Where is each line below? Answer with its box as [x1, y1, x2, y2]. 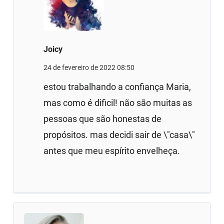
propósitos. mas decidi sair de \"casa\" [43, 129, 195, 140]
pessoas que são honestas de [43, 113, 162, 124]
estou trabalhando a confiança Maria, [43, 81, 191, 92]
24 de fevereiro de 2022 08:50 [43, 63, 135, 71]
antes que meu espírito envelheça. [43, 145, 180, 156]
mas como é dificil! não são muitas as [43, 97, 192, 108]
